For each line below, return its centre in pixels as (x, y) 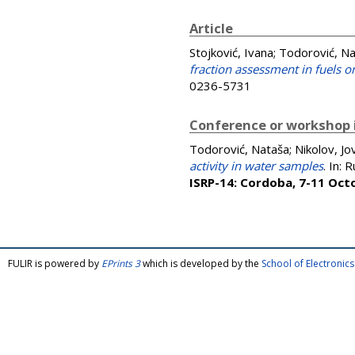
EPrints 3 (121, 263)
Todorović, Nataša (239, 149)
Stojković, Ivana (231, 52)
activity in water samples (256, 166)
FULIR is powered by (55, 263)
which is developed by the (201, 263)
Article (211, 28)
